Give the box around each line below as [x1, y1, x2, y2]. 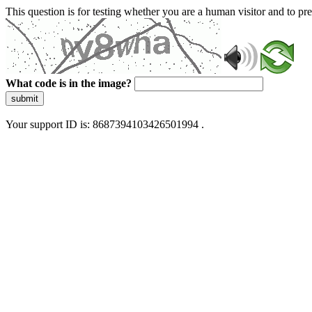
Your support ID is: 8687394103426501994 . [6, 118, 204, 130]
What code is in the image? [6, 77, 132, 89]
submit [11, 93, 38, 104]
